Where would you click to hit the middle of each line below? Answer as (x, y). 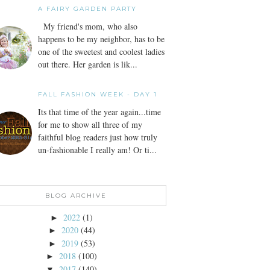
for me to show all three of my (90, 124)
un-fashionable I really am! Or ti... (97, 149)
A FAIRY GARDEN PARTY (87, 9)
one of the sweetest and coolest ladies (101, 52)
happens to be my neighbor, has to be (101, 39)
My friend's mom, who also (88, 27)
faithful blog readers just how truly (98, 137)
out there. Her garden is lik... (88, 64)
